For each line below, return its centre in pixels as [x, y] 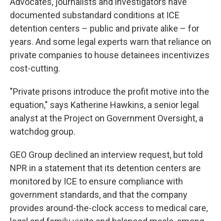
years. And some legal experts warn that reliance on [110, 42]
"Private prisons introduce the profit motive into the [110, 92]
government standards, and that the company [99, 195]
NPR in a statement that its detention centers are [105, 168]
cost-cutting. [35, 68]
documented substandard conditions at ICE [95, 15]
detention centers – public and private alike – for [105, 28]
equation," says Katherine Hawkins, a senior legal [104, 105]
